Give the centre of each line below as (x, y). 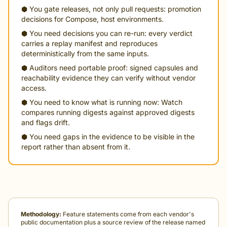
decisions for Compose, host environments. (92, 19)
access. (34, 88)
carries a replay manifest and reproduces (89, 43)
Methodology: (41, 214)
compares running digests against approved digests (108, 112)
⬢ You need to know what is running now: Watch (102, 102)
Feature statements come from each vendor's (128, 214)
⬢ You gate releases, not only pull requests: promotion (111, 9)
